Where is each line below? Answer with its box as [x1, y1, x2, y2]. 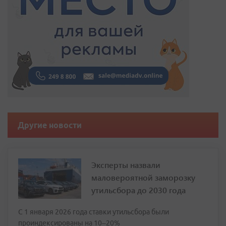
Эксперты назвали [91, 159, 160, 171]
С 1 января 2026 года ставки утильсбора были [18, 208, 169, 216]
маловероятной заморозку [91, 172, 195, 183]
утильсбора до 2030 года [91, 185, 186, 196]
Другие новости [18, 121, 82, 130]
